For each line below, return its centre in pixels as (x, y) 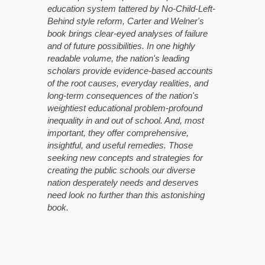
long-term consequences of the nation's (123, 95)
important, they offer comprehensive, (118, 132)
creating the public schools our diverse (121, 170)
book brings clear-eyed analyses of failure (127, 33)
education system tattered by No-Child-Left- (131, 8)
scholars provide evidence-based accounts (130, 70)
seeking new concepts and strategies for (125, 157)
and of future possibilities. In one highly (121, 46)
